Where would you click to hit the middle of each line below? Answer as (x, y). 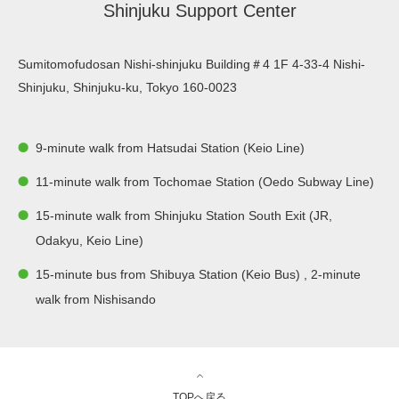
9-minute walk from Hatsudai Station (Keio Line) (170, 148)
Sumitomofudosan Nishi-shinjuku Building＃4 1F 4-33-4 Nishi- (191, 64)
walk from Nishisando (96, 299)
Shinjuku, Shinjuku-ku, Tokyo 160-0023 (127, 87)
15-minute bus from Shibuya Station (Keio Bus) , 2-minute (198, 274)
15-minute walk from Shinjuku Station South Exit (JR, (184, 216)
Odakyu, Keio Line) (90, 240)
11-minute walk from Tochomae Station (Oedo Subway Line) (205, 182)
